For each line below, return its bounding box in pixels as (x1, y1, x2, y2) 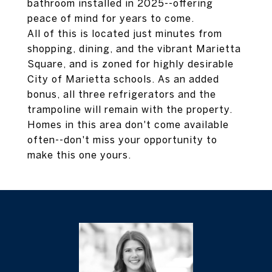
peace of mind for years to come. (27, 13, 194, 24)
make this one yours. (27, 149, 131, 160)
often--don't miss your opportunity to (27, 134, 217, 145)
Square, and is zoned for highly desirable (27, 58, 234, 69)
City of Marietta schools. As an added (27, 73, 219, 84)
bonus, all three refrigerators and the (27, 89, 216, 100)
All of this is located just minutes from (27, 28, 222, 39)
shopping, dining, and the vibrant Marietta (27, 43, 241, 54)
